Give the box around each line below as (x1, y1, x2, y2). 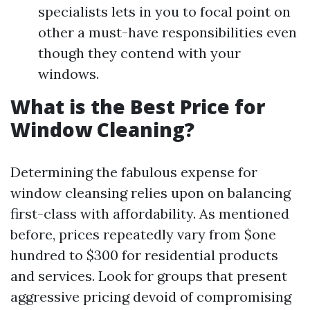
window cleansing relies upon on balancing (10, 184, 291, 201)
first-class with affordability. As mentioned (10, 205, 289, 222)
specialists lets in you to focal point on (38, 3, 291, 20)
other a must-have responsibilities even (38, 24, 297, 41)
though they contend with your (38, 44, 241, 62)
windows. (38, 65, 99, 82)
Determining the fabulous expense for (10, 163, 257, 181)
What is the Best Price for (10, 93, 265, 120)
